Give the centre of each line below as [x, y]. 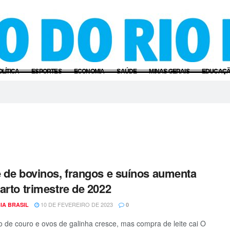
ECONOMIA [89, 71]
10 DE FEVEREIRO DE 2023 [76, 204]
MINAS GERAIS [169, 71]
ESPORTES [46, 71]
